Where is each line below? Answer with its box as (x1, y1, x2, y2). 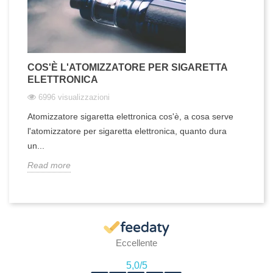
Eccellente (116, 237, 157, 248)
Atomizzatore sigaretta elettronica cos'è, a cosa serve (27, 111, 233, 121)
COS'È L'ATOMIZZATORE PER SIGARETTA (27, 62, 227, 73)
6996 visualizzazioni (38, 92, 110, 102)
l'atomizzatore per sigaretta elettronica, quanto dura (27, 126, 227, 136)
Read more (27, 160, 71, 170)
